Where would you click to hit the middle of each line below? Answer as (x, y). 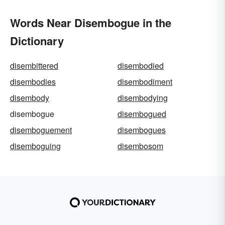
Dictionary (37, 40)
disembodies (33, 81)
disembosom (140, 146)
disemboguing (35, 146)
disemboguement (41, 130)
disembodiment (145, 81)
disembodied (141, 65)
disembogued (142, 114)
